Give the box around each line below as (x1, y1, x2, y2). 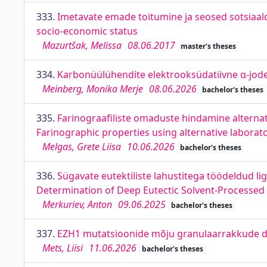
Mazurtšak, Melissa (42, 39, 122, 52)
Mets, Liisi (42, 241, 83, 254)
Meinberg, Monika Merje (42, 82, 143, 95)
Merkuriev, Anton (42, 198, 112, 211)
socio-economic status (36, 24, 138, 38)
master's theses (180, 41, 236, 51)
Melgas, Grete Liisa (42, 140, 121, 153)
